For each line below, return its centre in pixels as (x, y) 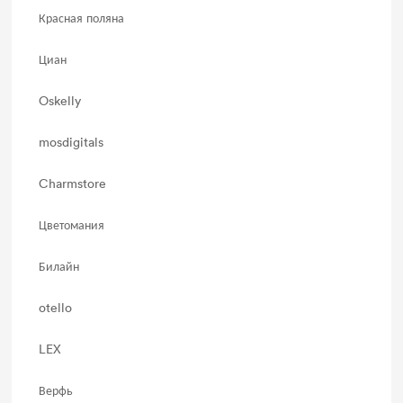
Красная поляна (82, 18)
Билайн (59, 266)
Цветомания (72, 224)
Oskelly (60, 100)
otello (56, 307)
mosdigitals (72, 142)
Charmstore (73, 183)
